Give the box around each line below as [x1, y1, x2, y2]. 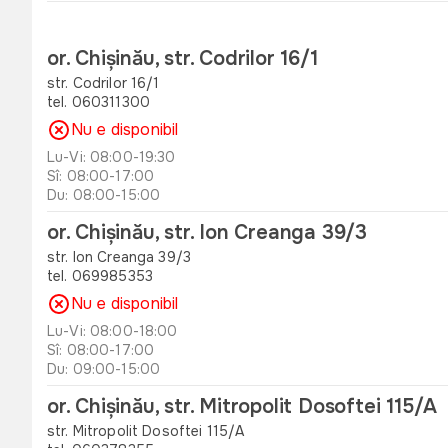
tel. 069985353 [47, 267, 153, 285]
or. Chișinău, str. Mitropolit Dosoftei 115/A [47, 394, 438, 419]
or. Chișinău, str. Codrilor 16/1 [47, 46, 318, 71]
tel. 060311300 [47, 93, 150, 111]
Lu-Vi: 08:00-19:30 [47, 148, 176, 166]
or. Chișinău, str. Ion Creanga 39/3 [47, 220, 367, 245]
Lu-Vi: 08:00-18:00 [47, 322, 178, 340]
